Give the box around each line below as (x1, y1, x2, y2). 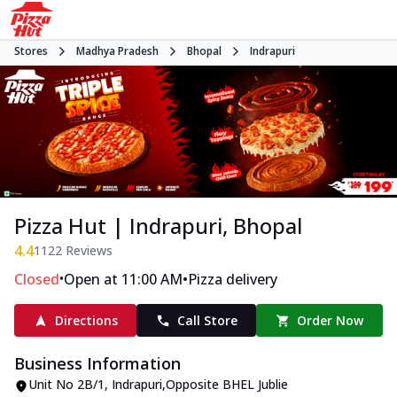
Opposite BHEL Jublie (166, 376, 288, 393)
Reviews (62, 242, 113, 260)
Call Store (176, 312, 237, 330)
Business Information (14, 353, 181, 375)
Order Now (297, 312, 364, 330)
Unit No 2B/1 (28, 376, 105, 393)
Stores (14, 43, 48, 58)
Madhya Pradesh (76, 43, 159, 58)
